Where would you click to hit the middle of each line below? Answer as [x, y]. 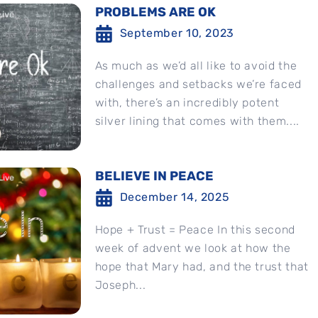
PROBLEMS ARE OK [155, 12]
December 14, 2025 [175, 197]
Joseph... [120, 285]
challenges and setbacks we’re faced [198, 84]
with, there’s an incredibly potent [187, 103]
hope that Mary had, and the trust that [202, 267]
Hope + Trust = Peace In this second [195, 230]
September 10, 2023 [177, 33]
